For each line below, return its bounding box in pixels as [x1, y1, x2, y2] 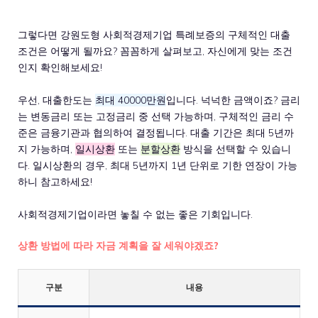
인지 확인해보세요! [18, 60, 102, 74]
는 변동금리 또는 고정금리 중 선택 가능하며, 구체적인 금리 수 [18, 109, 294, 123]
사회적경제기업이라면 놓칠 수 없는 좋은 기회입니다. [18, 207, 253, 221]
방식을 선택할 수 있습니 [180, 142, 291, 155]
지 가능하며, [18, 142, 75, 155]
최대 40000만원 [95, 93, 166, 106]
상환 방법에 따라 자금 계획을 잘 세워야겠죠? [18, 238, 219, 252]
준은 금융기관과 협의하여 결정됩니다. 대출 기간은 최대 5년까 [18, 126, 294, 139]
